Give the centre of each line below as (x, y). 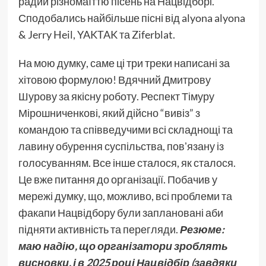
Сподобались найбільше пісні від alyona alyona (132, 18)
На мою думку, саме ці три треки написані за (124, 63)
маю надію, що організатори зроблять (123, 246)
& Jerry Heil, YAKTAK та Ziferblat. (96, 35)
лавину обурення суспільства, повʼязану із (121, 146)
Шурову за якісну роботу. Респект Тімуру (116, 96)
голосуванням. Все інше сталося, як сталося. (127, 163)
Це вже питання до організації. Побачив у (118, 180)
